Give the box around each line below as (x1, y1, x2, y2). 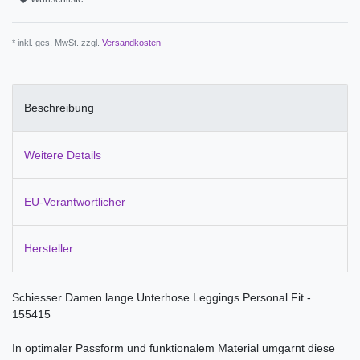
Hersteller (24, 242, 73, 256)
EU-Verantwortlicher (24, 194, 125, 208)
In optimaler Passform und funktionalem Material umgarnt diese (12, 342, 335, 355)
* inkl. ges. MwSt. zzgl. (12, 37, 102, 47)
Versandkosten (102, 37, 161, 47)
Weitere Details (24, 148, 101, 162)
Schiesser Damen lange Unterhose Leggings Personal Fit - (12, 291, 311, 305)
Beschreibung (24, 101, 94, 115)
